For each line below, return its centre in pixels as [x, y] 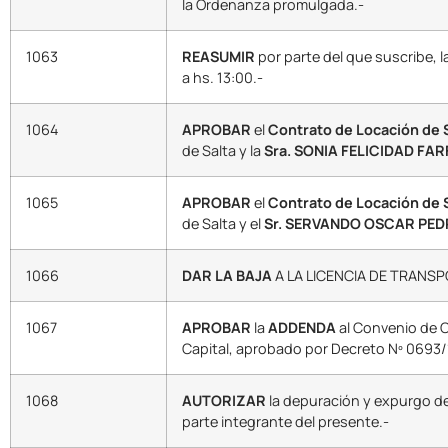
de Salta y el [223, 224]
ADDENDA [302, 328]
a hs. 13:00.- [222, 78]
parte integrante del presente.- [285, 422]
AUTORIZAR [224, 401]
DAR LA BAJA [227, 276]
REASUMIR [218, 57]
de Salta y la [223, 151]
